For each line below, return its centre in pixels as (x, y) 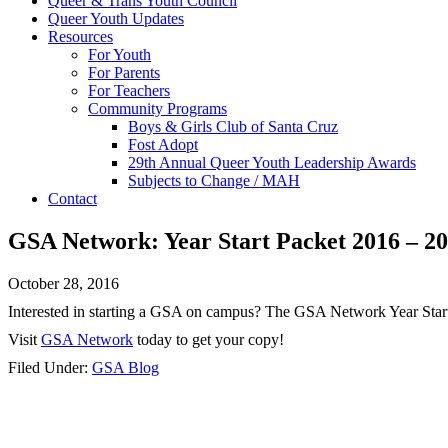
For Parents (124, 72)
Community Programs (157, 108)
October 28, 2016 (63, 283)
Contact (72, 198)
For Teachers (129, 90)
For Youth (119, 54)
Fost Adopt (163, 144)
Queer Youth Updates (116, 18)
